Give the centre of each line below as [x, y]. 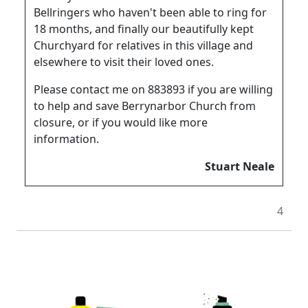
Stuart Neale [240, 166]
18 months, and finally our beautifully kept [144, 29]
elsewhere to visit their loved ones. [124, 62]
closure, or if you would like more [121, 122]
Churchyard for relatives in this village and [143, 45]
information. [66, 139]
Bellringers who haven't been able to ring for [150, 12]
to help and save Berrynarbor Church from [145, 106]
